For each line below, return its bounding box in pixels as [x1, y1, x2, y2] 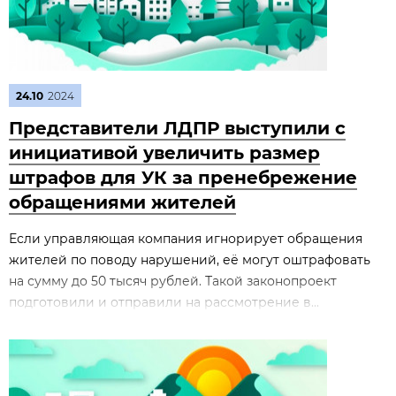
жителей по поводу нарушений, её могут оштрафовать [9, 252, 370, 268]
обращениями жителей [9, 192, 236, 213]
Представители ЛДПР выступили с [9, 118, 346, 139]
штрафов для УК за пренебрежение [9, 167, 357, 188]
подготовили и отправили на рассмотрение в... [9, 294, 319, 310]
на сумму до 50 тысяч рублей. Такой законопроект [9, 273, 337, 289]
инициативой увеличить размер [9, 142, 320, 164]
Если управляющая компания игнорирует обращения [9, 231, 362, 247]
